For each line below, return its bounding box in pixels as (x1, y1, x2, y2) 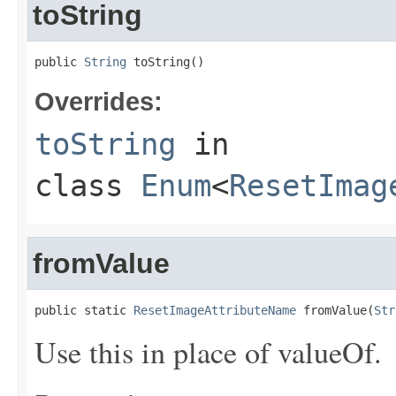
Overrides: (34, 87, 163, 116)
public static (34, 303, 133, 317)
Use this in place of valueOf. (34, 331, 382, 372)
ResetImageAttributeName (133, 303, 296, 317)
